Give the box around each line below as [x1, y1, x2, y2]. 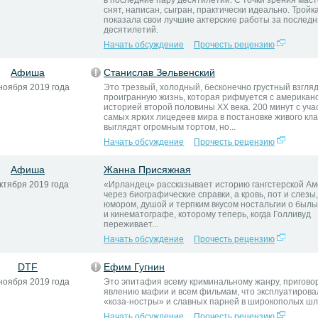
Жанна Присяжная [104, 164, 191, 175]
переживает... [104, 219, 158, 229]
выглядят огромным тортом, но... [104, 122, 236, 132]
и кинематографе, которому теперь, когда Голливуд [104, 209, 311, 219]
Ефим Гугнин [104, 261, 165, 273]
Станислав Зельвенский [104, 67, 215, 78]
